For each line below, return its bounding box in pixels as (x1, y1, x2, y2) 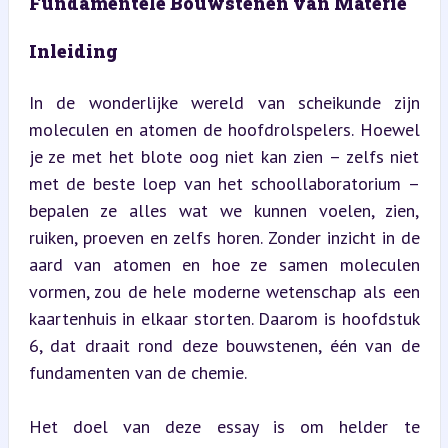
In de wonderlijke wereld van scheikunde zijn (28, 90, 420, 114)
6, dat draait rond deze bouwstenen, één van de (28, 333, 420, 357)
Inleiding (28, 38, 118, 63)
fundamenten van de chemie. (28, 360, 247, 384)
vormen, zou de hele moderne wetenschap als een (28, 279, 420, 303)
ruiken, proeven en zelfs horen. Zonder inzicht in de (28, 225, 420, 249)
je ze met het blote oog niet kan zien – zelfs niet (28, 144, 420, 168)
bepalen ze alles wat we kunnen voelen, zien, (28, 198, 420, 222)
